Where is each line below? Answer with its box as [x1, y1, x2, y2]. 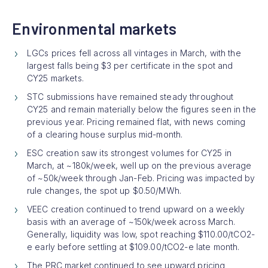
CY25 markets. [27, 72, 84, 83]
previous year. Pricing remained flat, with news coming [27, 116, 246, 127]
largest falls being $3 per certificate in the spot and [27, 60, 233, 71]
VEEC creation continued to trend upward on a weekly [27, 203, 245, 214]
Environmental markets [12, 19, 177, 38]
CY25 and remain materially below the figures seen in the [27, 103, 256, 114]
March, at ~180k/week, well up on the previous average [27, 160, 252, 170]
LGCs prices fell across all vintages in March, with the [27, 47, 241, 58]
